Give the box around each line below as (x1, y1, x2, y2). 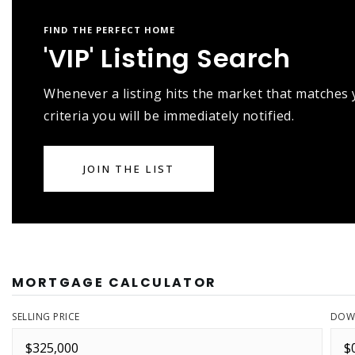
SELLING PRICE (12, 310, 80, 323)
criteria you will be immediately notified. (44, 107, 294, 124)
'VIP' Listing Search (44, 40, 290, 76)
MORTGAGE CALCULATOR (12, 273, 217, 292)
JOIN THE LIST (83, 162, 174, 176)
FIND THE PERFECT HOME (44, 24, 176, 36)
